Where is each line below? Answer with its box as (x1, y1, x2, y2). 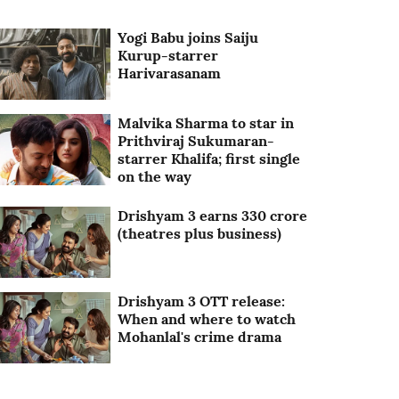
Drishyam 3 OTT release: (118, 292, 286, 311)
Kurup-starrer (118, 46, 219, 64)
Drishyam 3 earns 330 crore (118, 207, 308, 225)
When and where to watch (118, 310, 297, 329)
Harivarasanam (118, 64, 222, 82)
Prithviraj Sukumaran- (118, 132, 275, 151)
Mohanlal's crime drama (118, 328, 282, 346)
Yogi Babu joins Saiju (118, 28, 259, 46)
